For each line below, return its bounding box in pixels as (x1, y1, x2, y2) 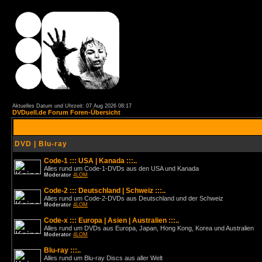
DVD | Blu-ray (15, 140, 67, 148)
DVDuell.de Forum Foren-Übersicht (12, 109, 120, 116)
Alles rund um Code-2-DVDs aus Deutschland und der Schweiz (44, 195, 223, 202)
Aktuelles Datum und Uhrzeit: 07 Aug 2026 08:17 (12, 103, 132, 109)
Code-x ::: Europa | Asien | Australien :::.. (44, 216, 179, 225)
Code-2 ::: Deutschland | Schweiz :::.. (44, 187, 166, 195)
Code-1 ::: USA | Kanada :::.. (44, 157, 137, 165)
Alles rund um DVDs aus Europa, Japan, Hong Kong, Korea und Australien (44, 225, 254, 232)
